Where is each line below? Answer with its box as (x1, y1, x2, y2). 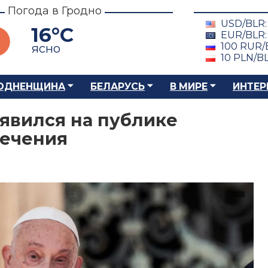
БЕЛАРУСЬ (90, 81, 145, 92)
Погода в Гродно (8, 4, 102, 17)
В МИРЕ (170, 81, 208, 92)
